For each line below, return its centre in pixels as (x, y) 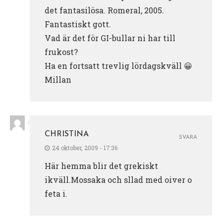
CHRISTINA (67, 134)
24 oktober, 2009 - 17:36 (85, 147)
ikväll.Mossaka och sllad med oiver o (118, 179)
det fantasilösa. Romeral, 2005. (104, 10)
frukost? (61, 52)
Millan (58, 79)
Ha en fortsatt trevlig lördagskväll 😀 (118, 65)
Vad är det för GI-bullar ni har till (110, 38)
